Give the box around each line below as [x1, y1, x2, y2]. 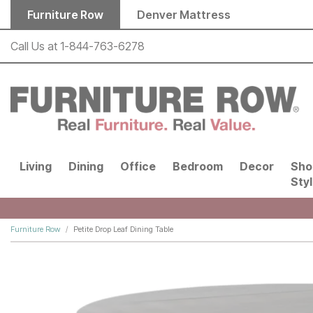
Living [20, 159, 52, 174]
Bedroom [173, 159, 223, 174]
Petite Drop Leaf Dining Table [73, 224, 173, 235]
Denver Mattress [137, 7, 231, 22]
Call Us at [10, 39, 60, 54]
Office [120, 159, 156, 174]
